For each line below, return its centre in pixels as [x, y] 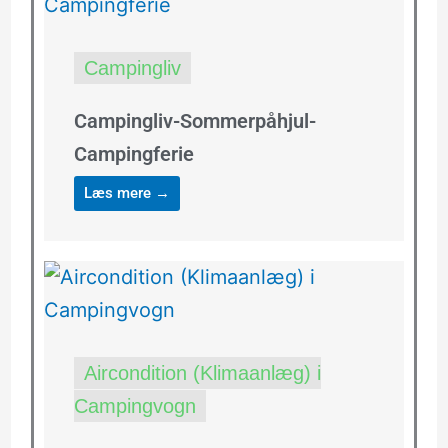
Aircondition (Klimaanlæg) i [202, 373]
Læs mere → [126, 193]
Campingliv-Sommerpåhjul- [194, 121]
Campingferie [133, 154]
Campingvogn [134, 406]
